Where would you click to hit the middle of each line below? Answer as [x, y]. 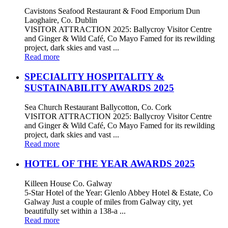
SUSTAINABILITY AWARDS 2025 [99, 88]
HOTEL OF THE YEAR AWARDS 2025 [110, 164]
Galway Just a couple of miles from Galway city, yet [108, 202]
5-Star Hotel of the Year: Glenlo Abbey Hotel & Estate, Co [119, 192]
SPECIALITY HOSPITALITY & [94, 76]
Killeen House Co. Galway [68, 183]
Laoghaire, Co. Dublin [61, 20]
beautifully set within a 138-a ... [75, 211]
